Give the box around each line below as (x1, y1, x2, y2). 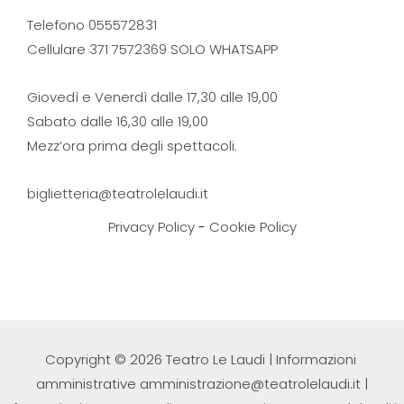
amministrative (36, 374, 140, 393)
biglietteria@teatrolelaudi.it (27, 184, 208, 203)
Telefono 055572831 (27, 14, 157, 34)
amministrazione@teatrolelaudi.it (140, 374, 361, 393)
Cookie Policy (208, 217, 297, 236)
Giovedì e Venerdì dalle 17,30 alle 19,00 (27, 87, 278, 106)
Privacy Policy (107, 217, 195, 236)
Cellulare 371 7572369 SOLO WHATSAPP (27, 39, 278, 59)
